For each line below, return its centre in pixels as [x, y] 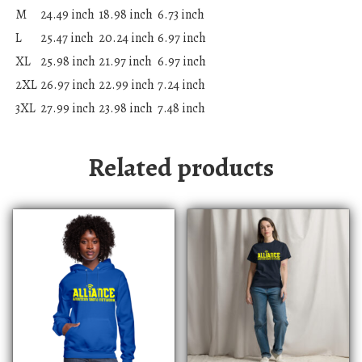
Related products [181, 167]
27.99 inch [68, 108]
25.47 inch [67, 38]
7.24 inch [181, 84]
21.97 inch [125, 61]
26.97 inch [68, 84]
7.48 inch [181, 108]
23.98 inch [126, 108]
